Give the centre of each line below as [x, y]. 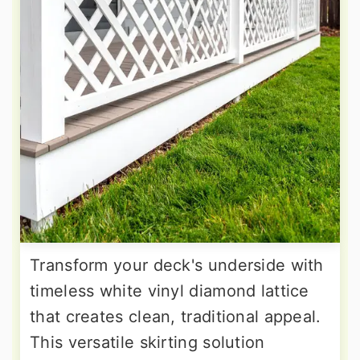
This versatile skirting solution [147, 343]
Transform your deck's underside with [177, 266]
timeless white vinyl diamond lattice [170, 291]
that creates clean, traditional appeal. [176, 317]
